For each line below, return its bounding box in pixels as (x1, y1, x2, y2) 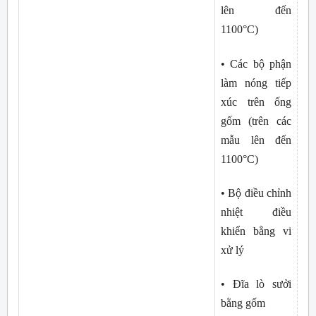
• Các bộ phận (221, 57, 291, 70)
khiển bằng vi (221, 224, 291, 237)
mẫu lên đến (221, 133, 291, 146)
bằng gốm (221, 297, 265, 310)
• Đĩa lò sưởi (221, 278, 291, 291)
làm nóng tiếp (221, 76, 291, 89)
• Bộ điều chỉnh (221, 186, 291, 199)
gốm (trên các (221, 114, 291, 127)
